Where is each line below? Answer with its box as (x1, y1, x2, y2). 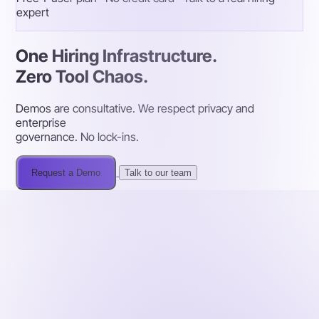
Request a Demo (31, 167, 101, 178)
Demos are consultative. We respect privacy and (16, 100, 255, 115)
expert (16, 4, 50, 19)
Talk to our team (125, 167, 192, 178)
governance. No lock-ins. (16, 129, 140, 144)
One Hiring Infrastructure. (16, 45, 218, 66)
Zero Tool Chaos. (16, 66, 149, 87)
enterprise (16, 115, 67, 130)
